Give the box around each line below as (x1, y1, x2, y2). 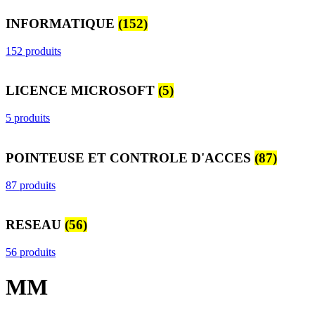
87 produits (6, 179, 56, 191)
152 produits (6, 44, 61, 57)
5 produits (6, 112, 50, 124)
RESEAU (6, 217, 65, 233)
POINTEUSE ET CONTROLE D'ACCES (6, 150, 255, 165)
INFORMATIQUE (6, 16, 118, 32)
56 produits (6, 246, 56, 259)
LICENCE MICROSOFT (6, 83, 158, 98)
